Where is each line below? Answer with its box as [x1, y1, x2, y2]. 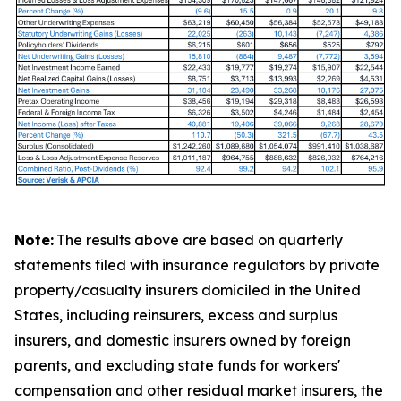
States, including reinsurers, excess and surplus [14, 306, 337, 325]
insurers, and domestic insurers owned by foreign [14, 331, 351, 350]
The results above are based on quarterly [56, 231, 343, 250]
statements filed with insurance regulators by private [14, 256, 380, 275]
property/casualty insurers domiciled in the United [14, 281, 361, 300]
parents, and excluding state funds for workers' [14, 356, 340, 375]
